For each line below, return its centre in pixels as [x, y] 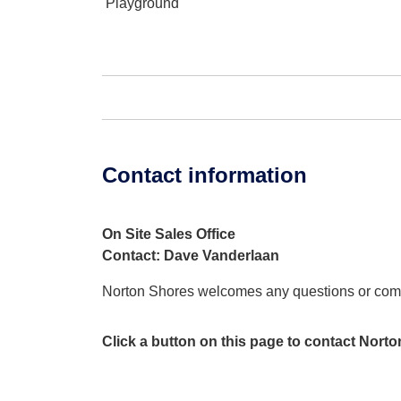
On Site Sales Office [169, 234]
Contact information [205, 175]
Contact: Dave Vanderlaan [191, 256]
